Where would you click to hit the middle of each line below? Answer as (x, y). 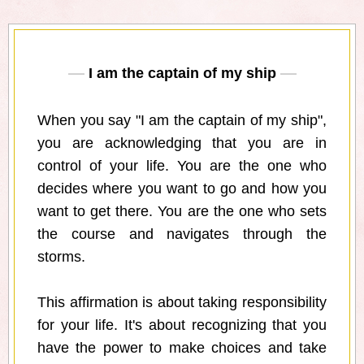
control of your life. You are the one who (182, 166)
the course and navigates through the (182, 234)
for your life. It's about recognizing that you (182, 325)
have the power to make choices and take (182, 348)
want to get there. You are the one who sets (182, 212)
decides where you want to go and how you (182, 189)
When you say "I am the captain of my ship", (182, 121)
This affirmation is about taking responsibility (182, 303)
